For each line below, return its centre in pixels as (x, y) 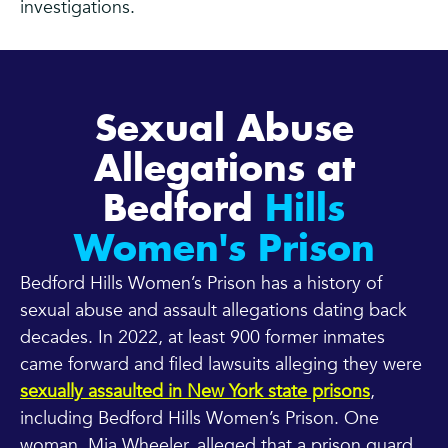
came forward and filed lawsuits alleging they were (221, 365)
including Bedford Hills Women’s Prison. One (199, 419)
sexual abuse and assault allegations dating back (213, 311)
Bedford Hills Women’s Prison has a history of (201, 284)
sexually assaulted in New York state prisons (195, 392)
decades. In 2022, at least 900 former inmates (202, 338)
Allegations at (224, 170)
